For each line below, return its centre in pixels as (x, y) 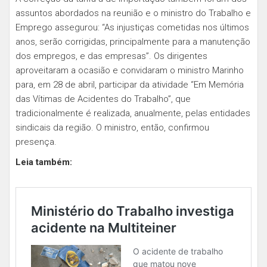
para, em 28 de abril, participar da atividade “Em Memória (130, 85)
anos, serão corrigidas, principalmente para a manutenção (133, 42)
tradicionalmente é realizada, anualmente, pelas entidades (133, 113)
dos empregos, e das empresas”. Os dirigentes (111, 56)
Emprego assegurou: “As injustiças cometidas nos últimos (132, 27)
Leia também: (45, 162)
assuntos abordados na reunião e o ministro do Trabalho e (133, 13)
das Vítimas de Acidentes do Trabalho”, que (103, 99)
